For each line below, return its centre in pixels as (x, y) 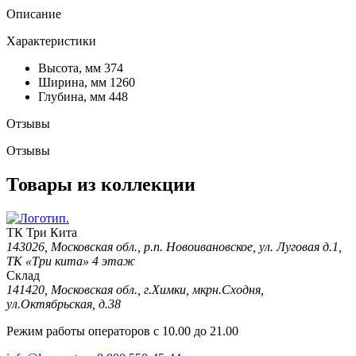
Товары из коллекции (101, 185)
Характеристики (51, 41)
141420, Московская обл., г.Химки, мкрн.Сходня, (135, 290)
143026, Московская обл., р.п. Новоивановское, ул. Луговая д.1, (174, 247)
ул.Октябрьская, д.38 (64, 304)
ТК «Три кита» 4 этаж (71, 261)
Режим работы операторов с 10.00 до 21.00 (122, 331)
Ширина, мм (72, 83)
